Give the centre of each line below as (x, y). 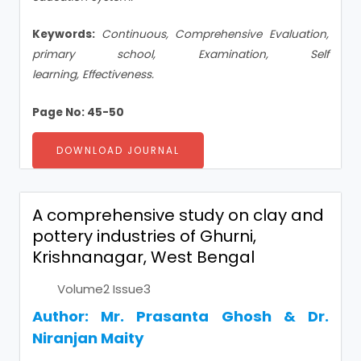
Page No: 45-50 (78, 113)
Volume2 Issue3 (104, 289)
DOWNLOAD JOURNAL (118, 151)
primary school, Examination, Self (180, 55)
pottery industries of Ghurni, (144, 237)
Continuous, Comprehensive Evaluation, (215, 35)
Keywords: (67, 35)
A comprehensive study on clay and (178, 216)
